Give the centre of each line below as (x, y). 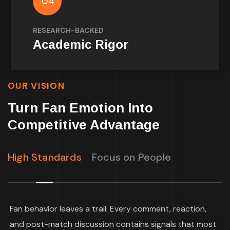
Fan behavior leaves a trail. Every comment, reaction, (108, 209)
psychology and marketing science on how (117, 13)
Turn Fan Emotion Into (80, 108)
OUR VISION (36, 86)
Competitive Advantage (84, 125)
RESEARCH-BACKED (69, 30)
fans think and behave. (155, 28)
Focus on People (131, 157)
